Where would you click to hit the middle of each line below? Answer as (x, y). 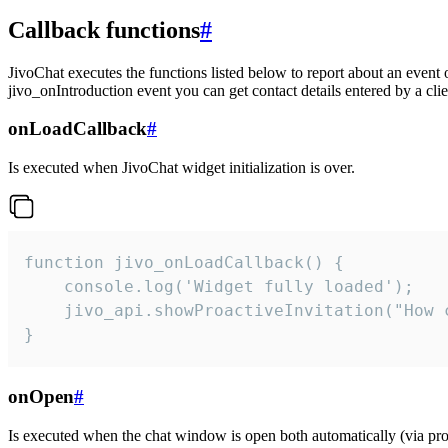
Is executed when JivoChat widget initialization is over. (181, 168)
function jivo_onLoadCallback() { (184, 263)
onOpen (41, 396)
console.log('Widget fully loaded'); (219, 287)
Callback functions (104, 29)
